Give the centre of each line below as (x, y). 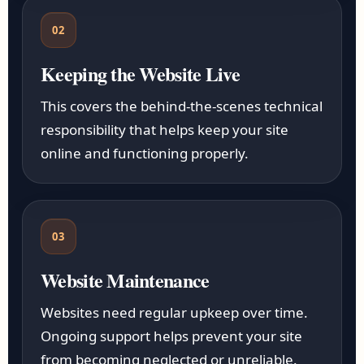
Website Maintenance (125, 280)
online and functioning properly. (145, 153)
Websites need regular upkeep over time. (175, 312)
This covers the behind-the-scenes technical (182, 106)
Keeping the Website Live (140, 74)
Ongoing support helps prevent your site (172, 336)
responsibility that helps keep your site (165, 130)
